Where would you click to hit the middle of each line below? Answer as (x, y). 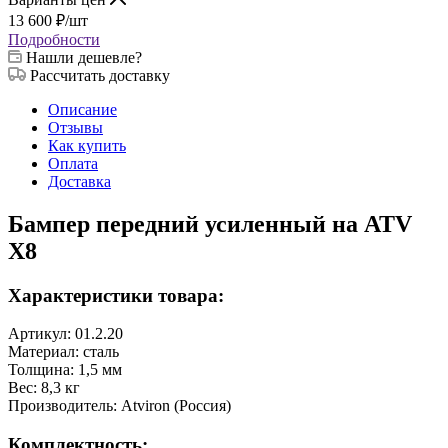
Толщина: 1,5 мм (65, 370)
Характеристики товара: (116, 295)
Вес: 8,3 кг (44, 388)
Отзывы (75, 127)
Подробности (54, 39)
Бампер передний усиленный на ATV (210, 223)
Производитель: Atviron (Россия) (119, 406)
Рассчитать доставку (100, 75)
